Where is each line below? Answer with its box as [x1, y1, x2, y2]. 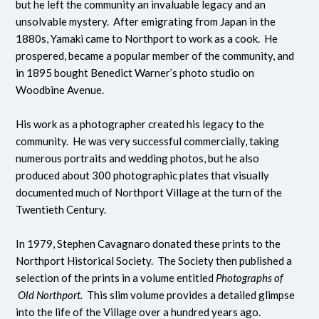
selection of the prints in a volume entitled [16, 271, 216, 285]
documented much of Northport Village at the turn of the [16, 186, 283, 199]
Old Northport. [16, 288, 85, 302]
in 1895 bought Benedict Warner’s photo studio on [16, 66, 255, 80]
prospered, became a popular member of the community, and [16, 49, 295, 63]
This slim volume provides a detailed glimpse [85, 288, 296, 302]
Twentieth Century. [16, 203, 111, 216]
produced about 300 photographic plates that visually [16, 169, 270, 182]
